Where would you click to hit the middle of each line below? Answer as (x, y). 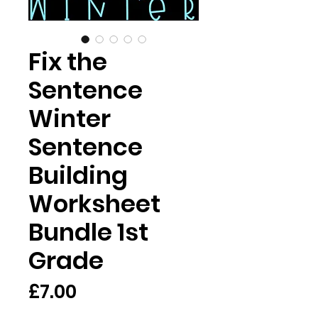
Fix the (68, 62)
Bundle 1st (88, 232)
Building (78, 175)
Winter (70, 119)
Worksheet (94, 204)
